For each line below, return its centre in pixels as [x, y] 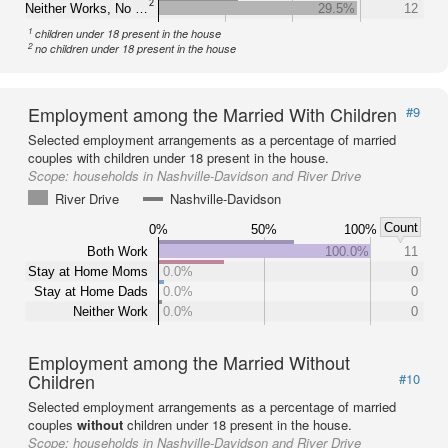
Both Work [117, 251]
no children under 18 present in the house [136, 48]
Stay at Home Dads [91, 291]
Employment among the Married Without [189, 362]
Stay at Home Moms [88, 271]
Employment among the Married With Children [212, 114]
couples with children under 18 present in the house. [178, 157]
